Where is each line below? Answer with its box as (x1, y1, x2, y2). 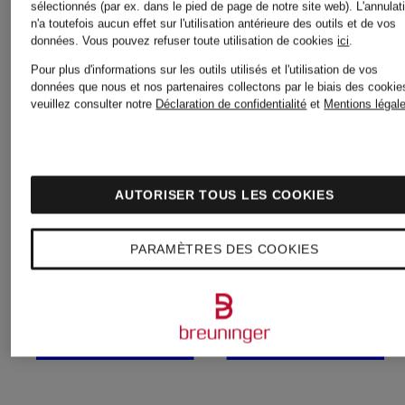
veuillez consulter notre (31, 97, 156, 110)
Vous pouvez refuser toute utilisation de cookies (82, 33, 338, 47)
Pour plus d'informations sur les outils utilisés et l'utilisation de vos (31, 62, 379, 76)
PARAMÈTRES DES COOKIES (130, 241, 319, 256)
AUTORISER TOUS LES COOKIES (115, 187, 334, 202)
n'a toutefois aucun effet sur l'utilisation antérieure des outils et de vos (31, 16, 397, 30)
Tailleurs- (226, 144, 393, 188)
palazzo (36, 115, 179, 159)
